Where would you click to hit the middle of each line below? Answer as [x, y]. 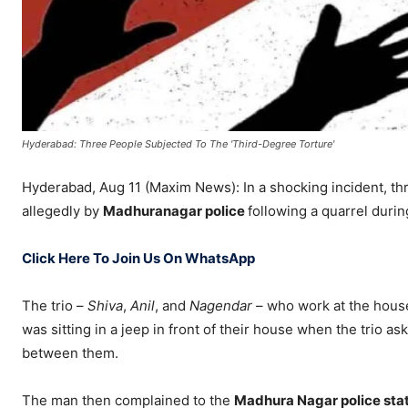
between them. [70, 353]
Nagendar [223, 306]
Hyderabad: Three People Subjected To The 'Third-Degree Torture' [178, 144]
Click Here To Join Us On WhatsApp [138, 259]
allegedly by [62, 211]
